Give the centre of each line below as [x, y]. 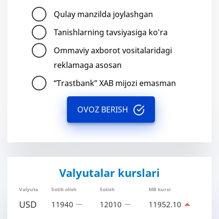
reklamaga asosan [88, 65]
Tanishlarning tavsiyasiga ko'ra [111, 32]
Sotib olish [64, 189]
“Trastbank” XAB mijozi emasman [115, 83]
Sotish [107, 189]
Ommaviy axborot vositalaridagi [113, 50]
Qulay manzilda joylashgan [103, 14]
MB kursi [160, 189]
